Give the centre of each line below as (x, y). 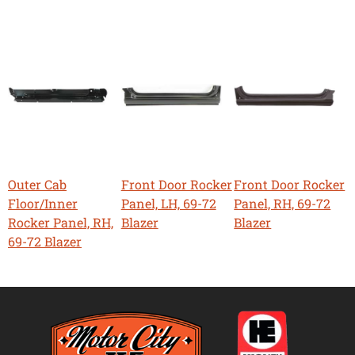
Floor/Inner (43, 203)
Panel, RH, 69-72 (282, 203)
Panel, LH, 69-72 (168, 203)
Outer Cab (37, 184)
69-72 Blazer (45, 241)
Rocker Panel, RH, (61, 222)
